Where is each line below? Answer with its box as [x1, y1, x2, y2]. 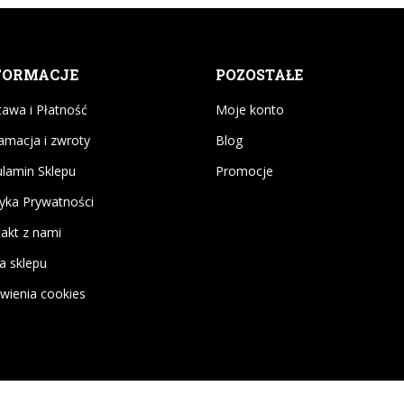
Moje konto [216, 100, 285, 118]
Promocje [216, 161, 274, 179]
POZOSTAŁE [216, 64, 304, 84]
